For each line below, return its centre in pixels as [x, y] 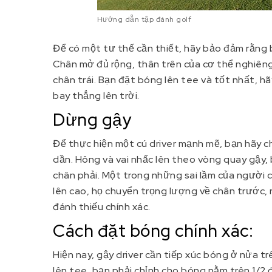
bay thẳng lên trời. [96, 95]
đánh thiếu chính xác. [102, 206]
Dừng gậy [92, 119]
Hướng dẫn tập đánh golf [144, 20]
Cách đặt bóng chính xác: [153, 230]
